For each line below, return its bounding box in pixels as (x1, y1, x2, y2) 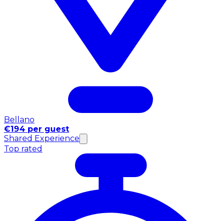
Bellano (4, 115, 35, 125)
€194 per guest (4, 124, 69, 134)
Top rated (4, 144, 42, 154)
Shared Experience (4, 134, 79, 144)
